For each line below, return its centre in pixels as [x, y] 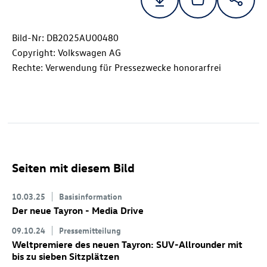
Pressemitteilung [90, 230]
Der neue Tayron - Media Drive [78, 211]
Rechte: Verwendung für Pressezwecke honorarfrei [117, 68]
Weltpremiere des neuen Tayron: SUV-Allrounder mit [127, 245]
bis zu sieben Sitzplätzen [66, 257]
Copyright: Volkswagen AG [66, 53]
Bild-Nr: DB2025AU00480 [65, 38]
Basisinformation [91, 196]
